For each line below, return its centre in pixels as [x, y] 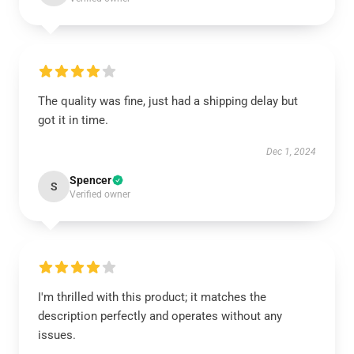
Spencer [90, 180]
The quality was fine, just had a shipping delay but [168, 101]
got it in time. [73, 120]
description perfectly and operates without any [160, 316]
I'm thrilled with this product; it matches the [152, 297]
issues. [57, 335]
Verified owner [100, 194]
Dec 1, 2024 [291, 152]
